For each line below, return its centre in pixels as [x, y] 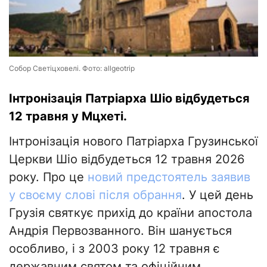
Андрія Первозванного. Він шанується [120, 231]
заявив [229, 177]
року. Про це [48, 177]
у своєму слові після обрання [95, 195]
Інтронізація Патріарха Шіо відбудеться [129, 99]
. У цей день [218, 195]
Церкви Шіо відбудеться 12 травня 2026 [127, 159]
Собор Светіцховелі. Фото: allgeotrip [72, 69]
